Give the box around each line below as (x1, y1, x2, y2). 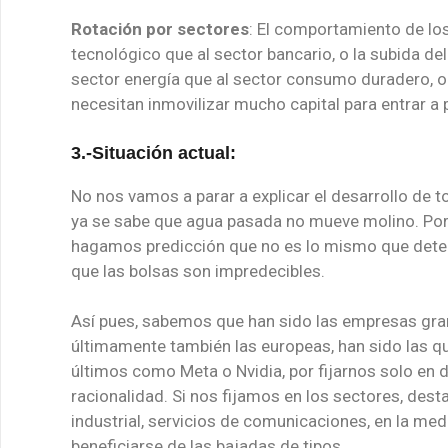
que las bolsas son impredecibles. (71, 260, 325, 281)
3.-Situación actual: (71, 142, 236, 163)
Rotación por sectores (71, 19, 249, 39)
